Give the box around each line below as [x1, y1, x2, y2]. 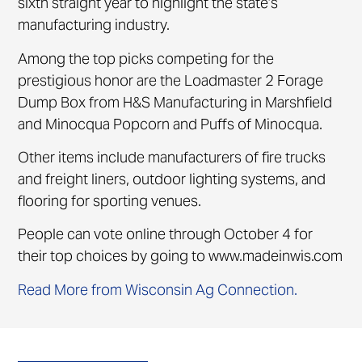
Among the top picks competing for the [18, 48, 275, 68]
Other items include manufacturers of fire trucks [18, 147, 326, 166]
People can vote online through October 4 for [18, 225, 314, 244]
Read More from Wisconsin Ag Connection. [18, 280, 298, 299]
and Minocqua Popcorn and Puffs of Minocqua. [18, 114, 323, 133]
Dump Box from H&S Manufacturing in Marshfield [18, 92, 333, 112]
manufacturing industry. [18, 15, 170, 35]
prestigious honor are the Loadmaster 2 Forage [18, 70, 324, 90]
